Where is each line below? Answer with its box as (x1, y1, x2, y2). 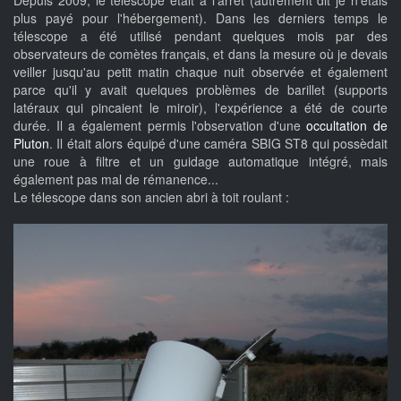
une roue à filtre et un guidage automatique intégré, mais (13, 151, 388, 170)
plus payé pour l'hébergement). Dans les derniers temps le (13, 8, 388, 27)
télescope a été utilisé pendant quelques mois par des (13, 26, 388, 45)
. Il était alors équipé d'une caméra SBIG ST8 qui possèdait (49, 133, 388, 152)
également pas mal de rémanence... (13, 169, 218, 188)
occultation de (306, 115, 388, 134)
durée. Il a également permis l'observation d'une (13, 115, 307, 134)
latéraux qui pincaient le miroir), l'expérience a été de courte (13, 98, 388, 116)
